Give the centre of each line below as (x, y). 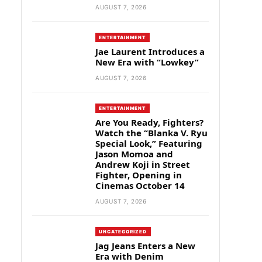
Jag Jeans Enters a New (145, 246)
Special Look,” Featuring (149, 143)
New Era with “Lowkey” (147, 62)
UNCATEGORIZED (123, 232)
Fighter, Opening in (139, 175)
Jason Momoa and (134, 154)
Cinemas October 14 (140, 185)
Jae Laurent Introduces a (150, 51)
